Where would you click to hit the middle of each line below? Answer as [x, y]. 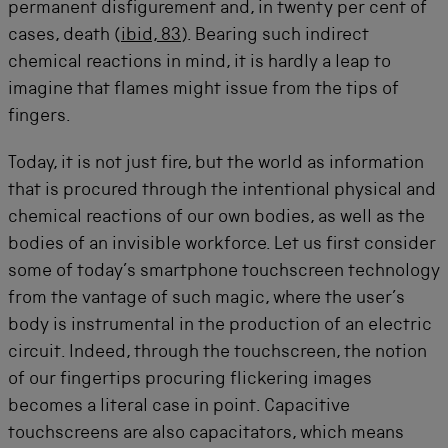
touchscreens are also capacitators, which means [206, 434]
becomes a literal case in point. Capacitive [179, 407]
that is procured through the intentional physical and [222, 191]
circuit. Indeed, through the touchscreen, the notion [217, 353]
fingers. [39, 117]
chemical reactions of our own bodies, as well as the [216, 218]
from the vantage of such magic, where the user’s [206, 299]
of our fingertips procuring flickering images [190, 380]
